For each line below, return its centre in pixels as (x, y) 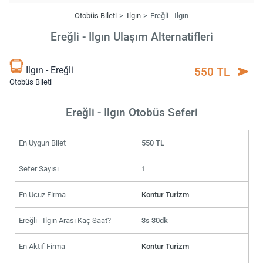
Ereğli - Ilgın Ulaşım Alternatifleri (131, 37)
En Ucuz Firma (42, 194)
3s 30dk (155, 220)
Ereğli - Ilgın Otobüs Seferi (131, 112)
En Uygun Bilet (42, 143)
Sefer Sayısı (38, 168)
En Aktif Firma (42, 246)
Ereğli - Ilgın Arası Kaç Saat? (65, 220)
